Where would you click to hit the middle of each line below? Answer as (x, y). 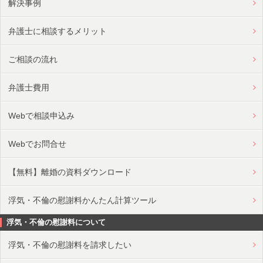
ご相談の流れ (33, 59)
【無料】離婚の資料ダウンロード (70, 172)
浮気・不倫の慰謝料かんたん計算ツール (82, 200)
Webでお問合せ (38, 144)
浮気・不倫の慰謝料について (56, 222)
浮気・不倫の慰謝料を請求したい (70, 245)
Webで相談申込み (42, 115)
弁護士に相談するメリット (58, 31)
